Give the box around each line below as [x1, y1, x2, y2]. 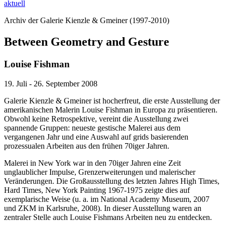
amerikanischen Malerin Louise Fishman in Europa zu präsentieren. [4, 105, 217, 114]
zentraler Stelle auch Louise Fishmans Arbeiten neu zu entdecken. [4, 212, 212, 221]
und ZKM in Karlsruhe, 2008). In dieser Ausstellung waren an [4, 203, 201, 212]
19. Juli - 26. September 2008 [4, 79, 97, 88]
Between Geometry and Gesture [4, 35, 169, 48]
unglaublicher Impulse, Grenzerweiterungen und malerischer [4, 167, 195, 176]
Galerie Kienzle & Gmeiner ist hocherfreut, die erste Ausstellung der [4, 96, 220, 105]
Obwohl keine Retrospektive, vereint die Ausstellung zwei [4, 114, 188, 123]
